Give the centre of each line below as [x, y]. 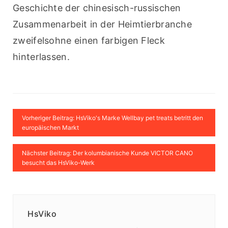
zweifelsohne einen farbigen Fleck [89, 41]
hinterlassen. [41, 57]
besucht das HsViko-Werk [58, 163]
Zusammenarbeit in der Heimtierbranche [103, 24]
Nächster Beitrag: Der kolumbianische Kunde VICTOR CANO [107, 153]
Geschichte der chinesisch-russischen [97, 8]
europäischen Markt [50, 128]
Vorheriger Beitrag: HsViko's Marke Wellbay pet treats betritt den [112, 118]
